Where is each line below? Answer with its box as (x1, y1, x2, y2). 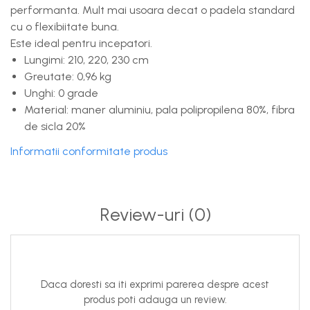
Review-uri (99, 203, 188, 226)
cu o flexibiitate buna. (10, 20, 119, 34)
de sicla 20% (24, 120, 86, 134)
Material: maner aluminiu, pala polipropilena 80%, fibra (24, 103, 295, 117)
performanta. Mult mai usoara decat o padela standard (10, 3, 295, 17)
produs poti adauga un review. (83, 293, 227, 307)
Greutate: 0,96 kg (24, 70, 111, 84)
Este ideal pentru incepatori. (10, 37, 152, 51)
